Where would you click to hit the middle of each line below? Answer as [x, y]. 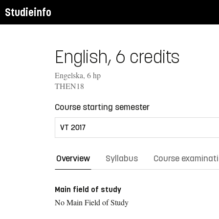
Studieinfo [28, 12]
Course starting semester [102, 107]
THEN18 [69, 86]
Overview [73, 158]
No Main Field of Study [92, 202]
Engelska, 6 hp [78, 75]
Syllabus [122, 158]
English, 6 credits [117, 57]
